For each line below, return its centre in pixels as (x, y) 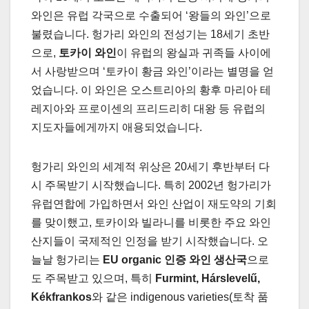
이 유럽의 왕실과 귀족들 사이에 (194, 52)
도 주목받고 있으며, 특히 (93, 278)
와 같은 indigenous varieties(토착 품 (180, 297)
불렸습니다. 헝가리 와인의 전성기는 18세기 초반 (150, 34)
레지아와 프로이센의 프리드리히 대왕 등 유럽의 (148, 108)
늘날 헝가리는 (67, 259)
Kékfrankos (61, 297)
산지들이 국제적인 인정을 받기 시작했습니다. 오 (150, 241)
